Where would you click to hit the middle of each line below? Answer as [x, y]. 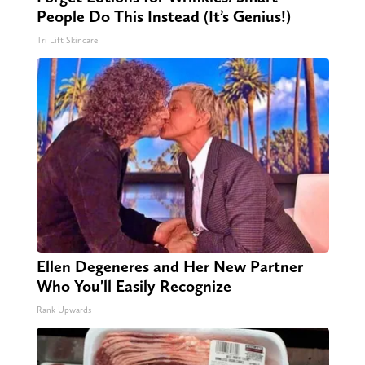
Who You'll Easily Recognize [134, 286]
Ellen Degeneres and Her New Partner [169, 267]
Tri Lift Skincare [67, 41]
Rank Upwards [64, 310]
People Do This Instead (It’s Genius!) [163, 17]
